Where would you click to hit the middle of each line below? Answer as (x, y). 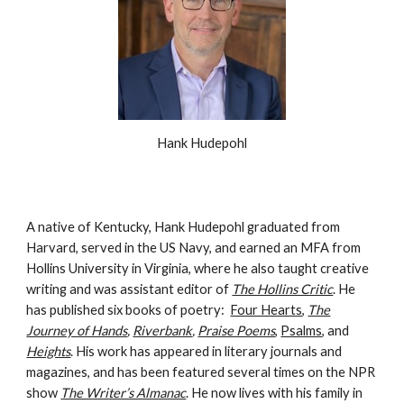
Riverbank (163, 330)
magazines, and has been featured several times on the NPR (201, 372)
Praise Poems (237, 330)
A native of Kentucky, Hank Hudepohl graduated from (184, 226)
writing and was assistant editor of (129, 289)
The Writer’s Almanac (124, 392)
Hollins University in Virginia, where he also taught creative (198, 268)
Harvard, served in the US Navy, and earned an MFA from (194, 247)
